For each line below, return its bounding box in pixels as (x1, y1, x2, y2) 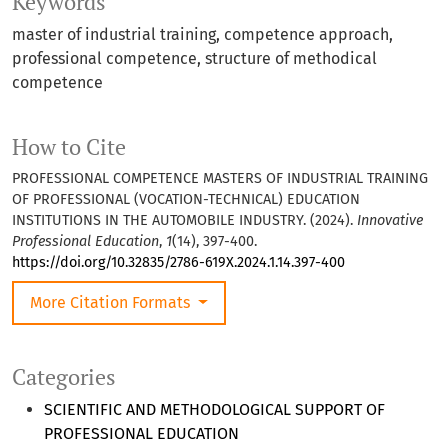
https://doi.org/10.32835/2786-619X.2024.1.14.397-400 (12, 254, 345, 272)
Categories (12, 363, 116, 392)
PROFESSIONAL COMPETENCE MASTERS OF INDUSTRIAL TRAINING (12, 170, 428, 188)
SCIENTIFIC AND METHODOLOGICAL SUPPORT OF (44, 400, 385, 420)
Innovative (357, 212, 423, 230)
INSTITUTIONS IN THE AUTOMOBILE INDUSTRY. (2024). (12, 212, 357, 230)
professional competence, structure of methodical (12, 49, 377, 69)
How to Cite (12, 133, 126, 162)
